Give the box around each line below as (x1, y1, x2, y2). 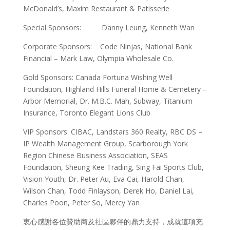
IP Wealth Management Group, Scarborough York (23, 139, 188, 148)
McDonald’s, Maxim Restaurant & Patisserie (23, 4, 169, 13)
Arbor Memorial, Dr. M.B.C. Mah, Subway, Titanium (23, 96, 193, 106)
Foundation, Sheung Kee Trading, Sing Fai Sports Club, (23, 162, 204, 172)
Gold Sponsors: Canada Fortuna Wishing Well (23, 72, 172, 82)
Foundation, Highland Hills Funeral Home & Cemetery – (23, 84, 207, 94)
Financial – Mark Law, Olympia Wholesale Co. (23, 53, 174, 63)
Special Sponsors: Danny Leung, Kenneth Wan (23, 23, 195, 32)
